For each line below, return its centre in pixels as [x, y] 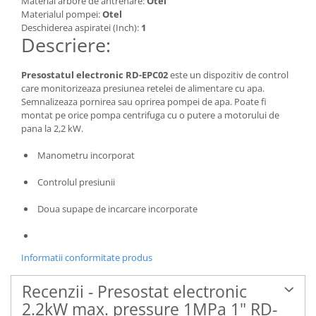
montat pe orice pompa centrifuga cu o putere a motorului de [150, 115]
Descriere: [66, 44]
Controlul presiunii [75, 182]
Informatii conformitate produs [87, 257]
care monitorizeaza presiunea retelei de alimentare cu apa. [143, 88]
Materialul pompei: [62, 14]
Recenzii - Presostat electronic [134, 291]
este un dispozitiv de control [229, 74]
